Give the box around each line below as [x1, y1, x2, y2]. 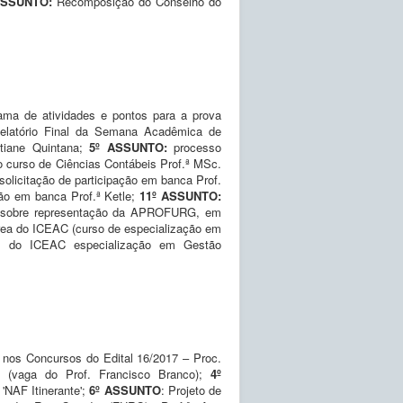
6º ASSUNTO [89, 381, 161, 399]
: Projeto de [160, 381, 222, 399]
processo [174, 138, 221, 156]
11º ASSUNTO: [139, 186, 222, 204]
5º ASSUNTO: [89, 138, 174, 156]
